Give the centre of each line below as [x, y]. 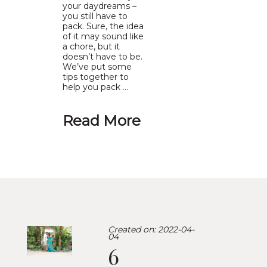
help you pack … [95, 87]
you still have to [95, 16]
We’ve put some [97, 66]
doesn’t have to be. [102, 56]
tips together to [95, 77]
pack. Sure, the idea [103, 26]
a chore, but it [91, 46]
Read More [101, 120]
